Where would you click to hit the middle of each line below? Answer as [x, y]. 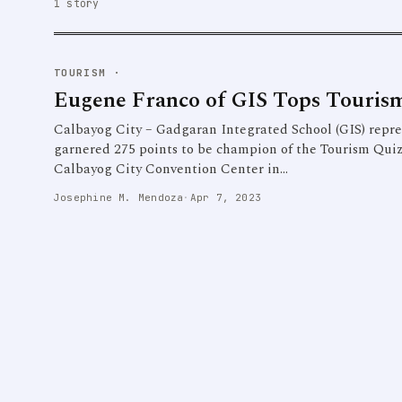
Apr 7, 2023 [226, 197]
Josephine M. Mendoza [119, 197]
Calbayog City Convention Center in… [171, 169]
